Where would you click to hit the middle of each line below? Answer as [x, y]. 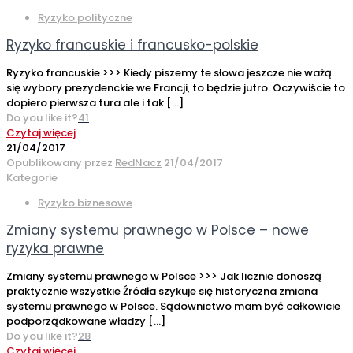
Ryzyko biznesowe [85, 203]
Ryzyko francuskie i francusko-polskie [132, 45]
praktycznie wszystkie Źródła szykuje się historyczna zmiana [162, 292]
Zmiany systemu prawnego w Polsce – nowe [158, 230]
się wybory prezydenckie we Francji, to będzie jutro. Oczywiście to [176, 88]
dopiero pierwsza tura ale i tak [85, 103]
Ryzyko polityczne [85, 18]
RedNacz [138, 163]
